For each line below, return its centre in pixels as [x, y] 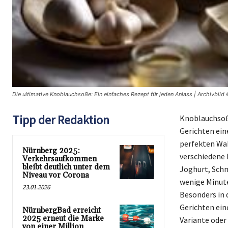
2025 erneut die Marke [63, 218]
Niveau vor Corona [56, 175]
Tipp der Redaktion [61, 120]
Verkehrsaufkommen [60, 159]
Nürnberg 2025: [51, 151]
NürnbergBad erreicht [62, 210]
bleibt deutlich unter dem [66, 167]
